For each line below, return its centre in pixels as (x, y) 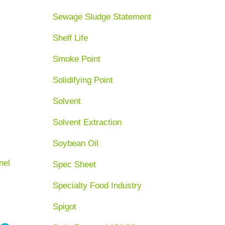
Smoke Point (77, 59)
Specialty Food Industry (97, 185)
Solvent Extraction (87, 122)
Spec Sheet (75, 164)
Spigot (65, 206)
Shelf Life (71, 38)
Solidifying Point (83, 80)
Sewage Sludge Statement (102, 17)
